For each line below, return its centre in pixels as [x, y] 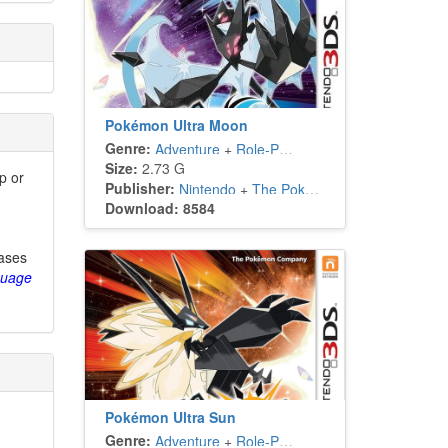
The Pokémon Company [278, 189]
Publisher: [139, 188]
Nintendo [207, 189]
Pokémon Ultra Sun [170, 417]
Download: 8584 [159, 208]
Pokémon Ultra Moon [176, 125]
